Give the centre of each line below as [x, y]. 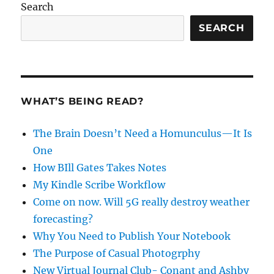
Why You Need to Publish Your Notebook [132, 236]
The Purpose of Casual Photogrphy [117, 253]
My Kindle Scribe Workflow [99, 184]
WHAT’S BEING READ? [82, 101]
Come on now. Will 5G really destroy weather [142, 202]
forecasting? [63, 219]
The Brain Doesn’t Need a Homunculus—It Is [143, 133]
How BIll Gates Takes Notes [100, 167]
